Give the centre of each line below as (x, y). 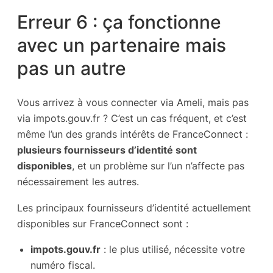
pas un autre (72, 68)
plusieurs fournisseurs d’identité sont (107, 150)
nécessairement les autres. (78, 182)
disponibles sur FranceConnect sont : (103, 223)
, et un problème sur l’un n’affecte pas (158, 166)
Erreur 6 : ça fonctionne (119, 22)
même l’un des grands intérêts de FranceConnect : (133, 134)
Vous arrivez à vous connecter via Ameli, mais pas (133, 103)
